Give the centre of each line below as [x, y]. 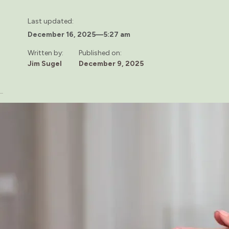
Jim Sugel [45, 63]
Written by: [45, 53]
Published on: [100, 53]
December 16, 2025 [62, 34]
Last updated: [51, 21]
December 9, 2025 [111, 63]
